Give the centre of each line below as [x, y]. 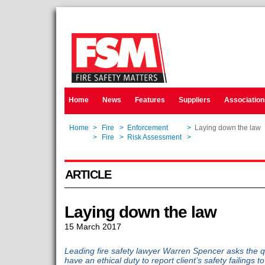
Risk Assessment [154, 137]
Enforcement [147, 128]
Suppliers [194, 100]
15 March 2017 [93, 227]
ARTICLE [88, 174]
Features [150, 100]
